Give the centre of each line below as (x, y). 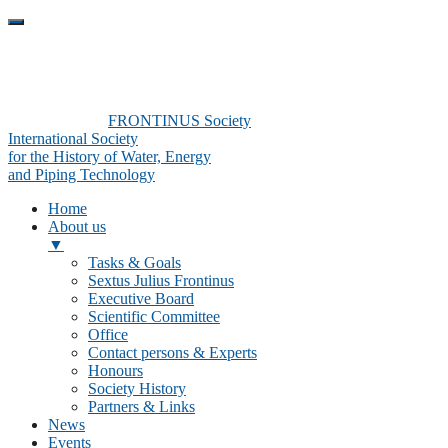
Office (108, 334)
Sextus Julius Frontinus (161, 280)
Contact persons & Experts (172, 352)
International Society (73, 138)
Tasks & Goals (134, 262)
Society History (137, 388)
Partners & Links (141, 406)
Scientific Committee (154, 316)
